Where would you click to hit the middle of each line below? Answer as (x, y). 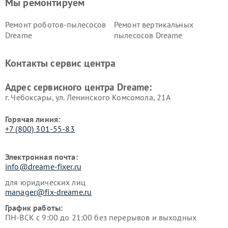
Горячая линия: (33, 119)
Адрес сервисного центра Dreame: (79, 87)
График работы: (34, 208)
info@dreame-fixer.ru (43, 166)
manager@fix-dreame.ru (49, 192)
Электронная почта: (41, 157)
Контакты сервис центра (61, 63)
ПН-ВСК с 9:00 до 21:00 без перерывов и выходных (101, 217)
